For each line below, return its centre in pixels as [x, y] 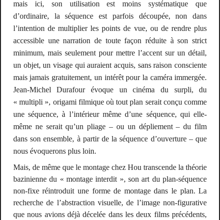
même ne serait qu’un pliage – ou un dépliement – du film [110, 127]
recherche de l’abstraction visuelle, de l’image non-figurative [110, 202]
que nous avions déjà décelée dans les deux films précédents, [110, 214]
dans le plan [174, 191]
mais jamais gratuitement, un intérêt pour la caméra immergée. [110, 78]
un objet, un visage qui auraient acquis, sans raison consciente [110, 65]
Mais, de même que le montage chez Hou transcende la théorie [110, 167]
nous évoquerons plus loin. [55, 151]
